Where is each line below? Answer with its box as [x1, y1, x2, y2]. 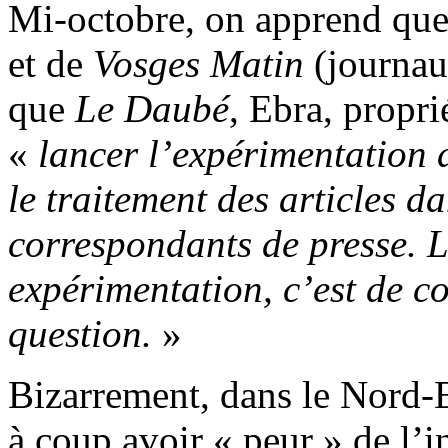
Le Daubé [75, 86, 229, 130]
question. [8, 311, 152, 355]
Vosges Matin [93, 41, 314, 85]
